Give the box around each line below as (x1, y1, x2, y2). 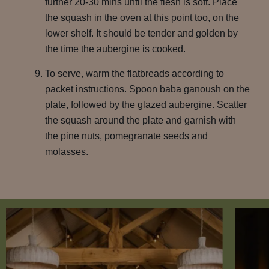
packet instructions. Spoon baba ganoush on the (45, 84, 250, 94)
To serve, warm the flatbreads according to (45, 68, 224, 79)
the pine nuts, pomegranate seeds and (45, 131, 208, 141)
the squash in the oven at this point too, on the (45, 13, 239, 23)
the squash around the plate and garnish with (45, 115, 236, 125)
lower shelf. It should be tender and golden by (45, 28, 238, 38)
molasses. (45, 147, 88, 157)
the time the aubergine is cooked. (45, 44, 186, 54)
